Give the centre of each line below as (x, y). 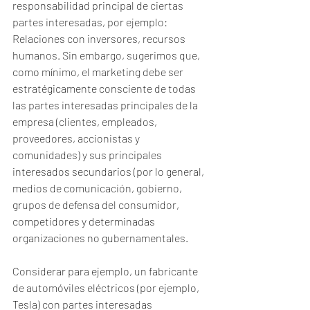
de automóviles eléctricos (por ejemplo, (107, 288)
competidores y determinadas (85, 221)
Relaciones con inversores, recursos (100, 38)
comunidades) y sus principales (88, 155)
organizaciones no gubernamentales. (101, 238)
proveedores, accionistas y (77, 138)
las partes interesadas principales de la (106, 105)
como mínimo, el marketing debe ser (99, 72)
